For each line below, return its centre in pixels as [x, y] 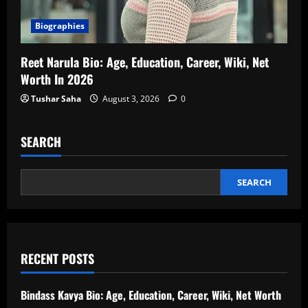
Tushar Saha [56, 99]
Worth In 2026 [57, 79]
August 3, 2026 [131, 99]
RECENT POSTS [57, 259]
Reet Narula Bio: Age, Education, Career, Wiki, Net [145, 62]
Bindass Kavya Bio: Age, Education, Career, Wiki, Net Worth [151, 295]
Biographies [60, 26]
